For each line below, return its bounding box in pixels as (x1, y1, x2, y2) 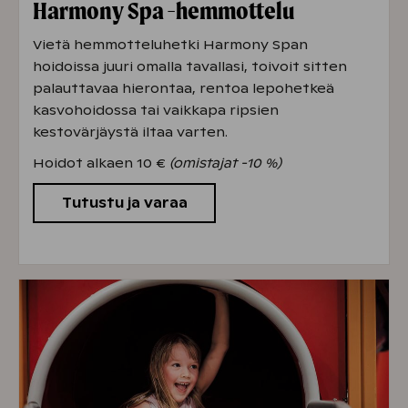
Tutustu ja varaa (61, 194, 188, 211)
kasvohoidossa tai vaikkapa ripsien (33, 101, 279, 118)
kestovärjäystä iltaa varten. (33, 123, 228, 140)
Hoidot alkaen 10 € (33, 154, 169, 171)
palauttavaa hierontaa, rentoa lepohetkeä (33, 79, 334, 97)
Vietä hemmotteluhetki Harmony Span (33, 36, 308, 53)
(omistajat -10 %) (169, 154, 281, 171)
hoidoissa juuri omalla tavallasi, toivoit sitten (33, 57, 347, 75)
